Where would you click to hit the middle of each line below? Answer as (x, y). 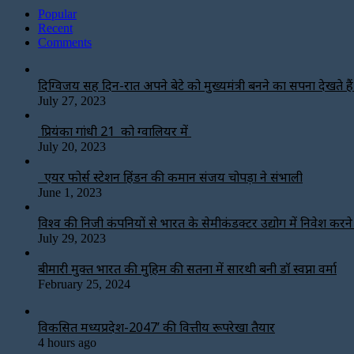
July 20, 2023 (72, 146)
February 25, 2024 (84, 284)
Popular (57, 13)
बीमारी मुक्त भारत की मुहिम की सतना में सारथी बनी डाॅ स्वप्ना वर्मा (187, 268)
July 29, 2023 (72, 238)
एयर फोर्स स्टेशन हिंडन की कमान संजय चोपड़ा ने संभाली (170, 177)
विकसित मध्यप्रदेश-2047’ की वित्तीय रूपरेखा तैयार (156, 327)
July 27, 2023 (72, 100)
